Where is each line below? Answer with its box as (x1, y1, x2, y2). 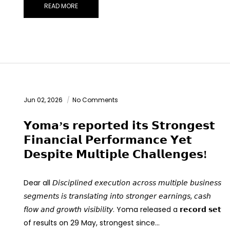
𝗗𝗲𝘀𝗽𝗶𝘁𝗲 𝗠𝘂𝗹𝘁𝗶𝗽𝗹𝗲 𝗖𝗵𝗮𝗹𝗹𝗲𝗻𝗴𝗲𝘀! (24, 148, 207, 161)
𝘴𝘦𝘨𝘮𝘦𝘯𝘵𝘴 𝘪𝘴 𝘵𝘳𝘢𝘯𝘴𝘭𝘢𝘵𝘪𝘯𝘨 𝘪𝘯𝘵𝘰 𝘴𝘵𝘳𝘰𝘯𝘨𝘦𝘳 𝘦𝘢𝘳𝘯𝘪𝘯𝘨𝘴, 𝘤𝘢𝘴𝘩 (24, 191, 211, 202)
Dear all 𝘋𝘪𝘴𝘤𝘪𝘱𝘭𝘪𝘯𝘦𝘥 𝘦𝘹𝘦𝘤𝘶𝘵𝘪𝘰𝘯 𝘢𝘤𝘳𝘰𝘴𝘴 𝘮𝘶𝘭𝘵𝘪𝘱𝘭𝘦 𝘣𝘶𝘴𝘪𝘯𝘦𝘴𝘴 (24, 178, 221, 188)
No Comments (72, 95, 118, 105)
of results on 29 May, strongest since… (24, 218, 160, 228)
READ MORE (44, 2, 78, 11)
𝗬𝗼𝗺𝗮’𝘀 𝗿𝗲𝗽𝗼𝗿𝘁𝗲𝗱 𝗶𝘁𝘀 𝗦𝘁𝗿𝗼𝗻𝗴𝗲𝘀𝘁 (24, 119, 215, 132)
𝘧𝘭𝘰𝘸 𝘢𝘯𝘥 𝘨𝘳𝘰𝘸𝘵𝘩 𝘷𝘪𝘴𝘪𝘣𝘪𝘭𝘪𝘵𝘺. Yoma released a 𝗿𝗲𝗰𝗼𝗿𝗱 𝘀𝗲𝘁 (24, 204, 221, 215)
